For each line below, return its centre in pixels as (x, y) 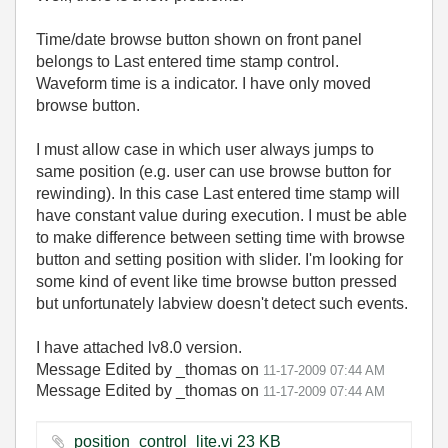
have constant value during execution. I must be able (221, 215)
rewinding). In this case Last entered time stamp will (218, 193)
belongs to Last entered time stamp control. (187, 61)
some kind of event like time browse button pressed (216, 281)
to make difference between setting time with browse (220, 237)
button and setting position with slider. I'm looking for (219, 259)
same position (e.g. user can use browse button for (213, 171)
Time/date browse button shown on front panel (199, 39)
